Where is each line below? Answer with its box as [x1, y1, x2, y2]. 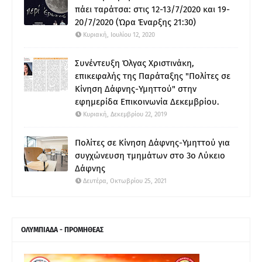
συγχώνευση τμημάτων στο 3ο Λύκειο [75, 150, 225, 161]
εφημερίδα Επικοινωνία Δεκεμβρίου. [75, 96, 219, 107]
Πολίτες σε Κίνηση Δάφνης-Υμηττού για [75, 137, 230, 148]
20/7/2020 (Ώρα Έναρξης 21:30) [75, 16, 196, 27]
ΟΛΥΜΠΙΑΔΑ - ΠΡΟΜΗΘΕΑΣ [21, 225, 104, 234]
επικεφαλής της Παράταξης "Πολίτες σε [75, 70, 230, 81]
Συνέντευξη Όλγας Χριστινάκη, [75, 57, 194, 68]
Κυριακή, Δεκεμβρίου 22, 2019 [83, 110, 167, 118]
